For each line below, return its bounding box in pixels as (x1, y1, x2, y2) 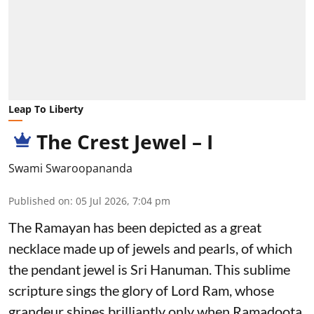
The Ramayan (8, 218, 90, 235)
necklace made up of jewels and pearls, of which (8, 239, 292, 257)
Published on (8, 193, 70, 207)
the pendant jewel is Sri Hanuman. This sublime (8, 260, 290, 278)
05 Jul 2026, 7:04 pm (76, 193, 170, 207)
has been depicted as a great (93, 218, 261, 235)
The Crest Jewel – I (36, 128, 213, 155)
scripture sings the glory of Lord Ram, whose (8, 281, 274, 299)
